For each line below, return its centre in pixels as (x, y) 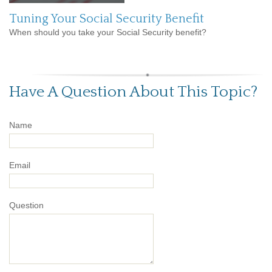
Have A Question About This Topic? (133, 92)
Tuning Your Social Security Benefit (107, 19)
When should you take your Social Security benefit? (108, 32)
